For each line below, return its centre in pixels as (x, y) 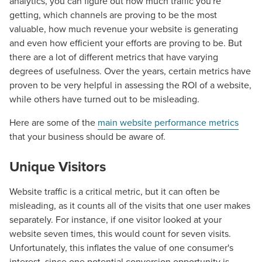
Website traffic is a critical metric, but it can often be (115, 191)
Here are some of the (54, 122)
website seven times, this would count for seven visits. (120, 233)
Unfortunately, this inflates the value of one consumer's (121, 247)
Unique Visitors (58, 166)
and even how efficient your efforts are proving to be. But (126, 43)
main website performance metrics (168, 122)
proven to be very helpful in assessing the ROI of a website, (130, 85)
